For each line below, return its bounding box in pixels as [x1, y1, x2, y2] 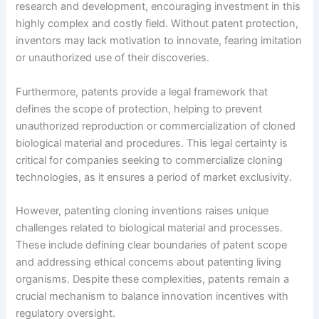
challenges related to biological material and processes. [16, 221, 283, 235]
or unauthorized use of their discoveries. [16, 51, 210, 65]
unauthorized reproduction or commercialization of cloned [16, 119, 296, 132]
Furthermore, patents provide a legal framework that [16, 85, 268, 98]
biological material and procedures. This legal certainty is [16, 136, 288, 150]
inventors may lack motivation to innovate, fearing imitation [16, 34, 303, 48]
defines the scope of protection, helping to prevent [16, 102, 263, 115]
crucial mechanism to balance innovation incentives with [16, 290, 289, 303]
